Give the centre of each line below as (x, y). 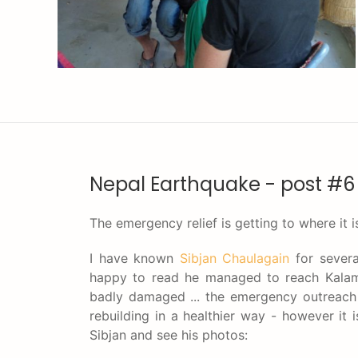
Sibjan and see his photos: (169, 335)
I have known (135, 258)
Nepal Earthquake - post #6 (222, 184)
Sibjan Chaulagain (235, 258)
